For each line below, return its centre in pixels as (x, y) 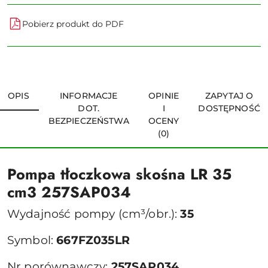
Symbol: (32, 240)
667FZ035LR (93, 240)
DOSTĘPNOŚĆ (229, 108)
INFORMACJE (89, 96)
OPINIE (164, 96)
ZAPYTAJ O (229, 96)
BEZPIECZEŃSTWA (89, 121)
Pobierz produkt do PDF (73, 24)
